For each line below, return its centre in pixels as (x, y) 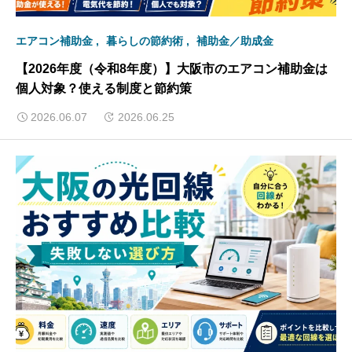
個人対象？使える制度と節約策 (104, 89)
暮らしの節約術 (145, 41)
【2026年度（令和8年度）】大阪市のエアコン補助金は (172, 69)
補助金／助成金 (235, 41)
